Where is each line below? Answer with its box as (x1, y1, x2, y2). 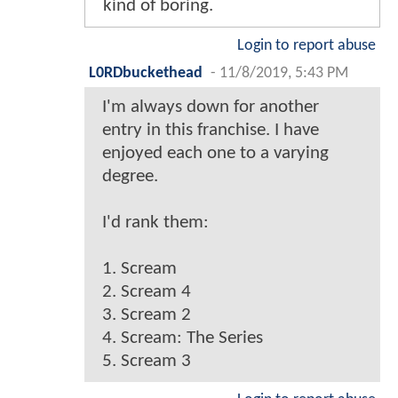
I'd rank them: (102, 213, 209, 233)
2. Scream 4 (102, 283, 191, 302)
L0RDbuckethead (89, 66, 203, 82)
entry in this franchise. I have (102, 121, 319, 140)
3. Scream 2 (102, 306, 191, 325)
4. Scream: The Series (102, 329, 263, 348)
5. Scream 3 (102, 352, 191, 371)
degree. (102, 167, 158, 187)
